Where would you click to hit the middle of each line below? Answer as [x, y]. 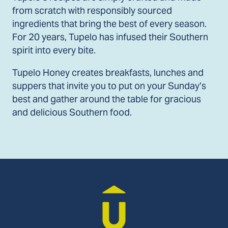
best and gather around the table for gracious [107, 99]
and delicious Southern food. [72, 112]
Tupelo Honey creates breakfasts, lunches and [108, 72]
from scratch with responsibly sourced [92, 11]
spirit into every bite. [54, 50]
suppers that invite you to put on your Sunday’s [109, 85]
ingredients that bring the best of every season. [109, 24]
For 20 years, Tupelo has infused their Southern [110, 37]
